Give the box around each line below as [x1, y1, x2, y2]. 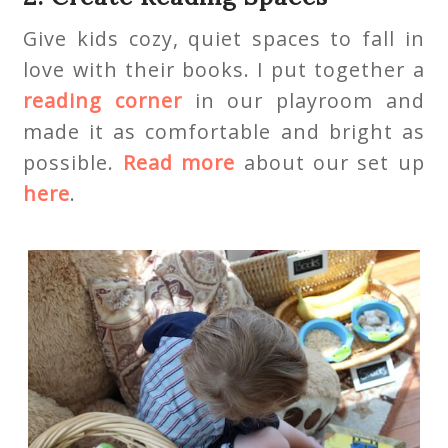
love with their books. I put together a [23, 56, 425, 84]
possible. [23, 149, 123, 177]
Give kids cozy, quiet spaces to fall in [23, 25, 425, 53]
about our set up [235, 149, 425, 177]
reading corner [23, 87, 183, 115]
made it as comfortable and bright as [23, 118, 425, 146]
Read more [122, 149, 236, 177]
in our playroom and [182, 87, 425, 115]
